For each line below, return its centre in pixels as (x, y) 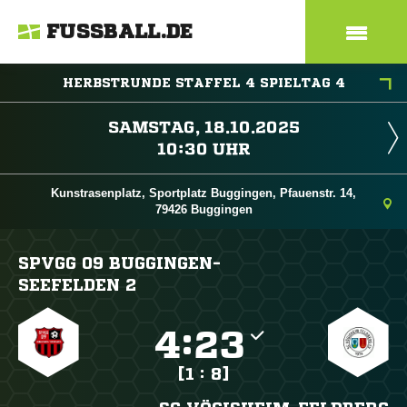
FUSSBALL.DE (120, 32)
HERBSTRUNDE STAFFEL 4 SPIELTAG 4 (203, 83)
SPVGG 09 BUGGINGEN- (119, 263)
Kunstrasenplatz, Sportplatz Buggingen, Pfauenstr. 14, (203, 193)
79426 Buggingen (203, 209)
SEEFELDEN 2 (77, 284)
